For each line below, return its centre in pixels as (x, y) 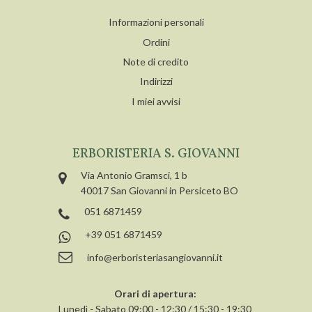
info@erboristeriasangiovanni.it (155, 258)
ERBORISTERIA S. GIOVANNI (156, 155)
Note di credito (156, 62)
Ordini (156, 42)
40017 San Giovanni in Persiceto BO (159, 191)
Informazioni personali (156, 22)
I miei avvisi (156, 101)
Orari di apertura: (155, 294)
